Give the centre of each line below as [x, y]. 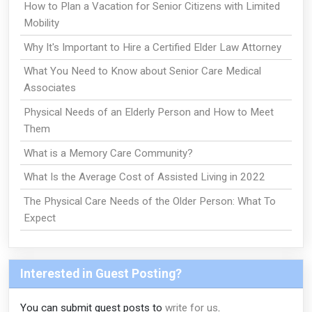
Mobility [41, 23]
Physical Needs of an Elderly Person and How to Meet [148, 112]
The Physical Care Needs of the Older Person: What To [149, 201]
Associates [49, 88]
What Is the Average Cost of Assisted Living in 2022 [144, 177]
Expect [39, 218]
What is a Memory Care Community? [108, 153]
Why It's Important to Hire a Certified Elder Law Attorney [152, 47]
